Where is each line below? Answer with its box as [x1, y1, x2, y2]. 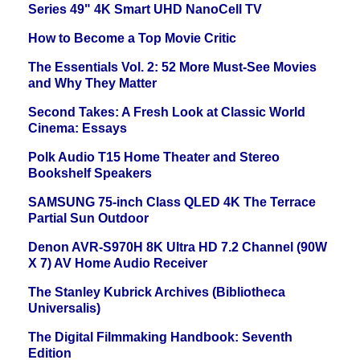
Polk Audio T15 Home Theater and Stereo [28, 150, 280, 165]
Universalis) [28, 301, 100, 316]
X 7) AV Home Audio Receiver [28, 256, 207, 271]
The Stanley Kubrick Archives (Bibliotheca [28, 285, 285, 300]
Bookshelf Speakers [28, 166, 152, 181]
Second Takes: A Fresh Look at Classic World [28, 105, 305, 120]
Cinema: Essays [28, 121, 127, 136]
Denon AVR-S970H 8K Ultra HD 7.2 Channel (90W [28, 240, 327, 255]
